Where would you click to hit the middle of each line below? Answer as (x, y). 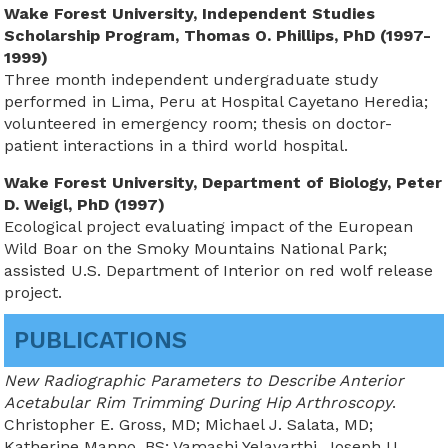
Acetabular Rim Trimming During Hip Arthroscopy (198, 402)
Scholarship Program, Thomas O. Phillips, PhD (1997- (218, 35)
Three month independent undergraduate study (191, 79)
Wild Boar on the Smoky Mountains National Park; (196, 248)
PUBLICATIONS (101, 340)
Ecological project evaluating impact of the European (209, 226)
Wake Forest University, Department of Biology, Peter (223, 182)
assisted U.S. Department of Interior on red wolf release (219, 270)
